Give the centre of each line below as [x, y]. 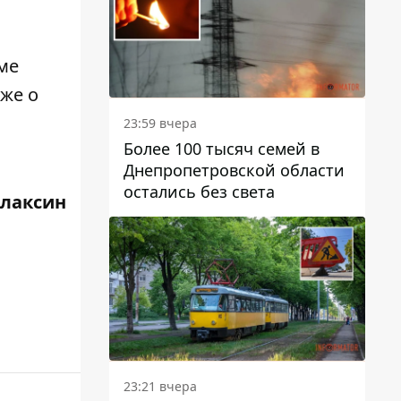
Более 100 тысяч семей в [222, 149]
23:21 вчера [160, 387]
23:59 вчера [160, 124]
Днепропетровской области [234, 171]
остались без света [199, 192]
